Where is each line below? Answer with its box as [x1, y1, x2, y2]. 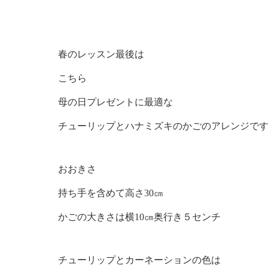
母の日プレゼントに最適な [58, 96, 173, 107]
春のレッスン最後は [58, 48, 144, 59]
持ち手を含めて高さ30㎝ [58, 187, 163, 198]
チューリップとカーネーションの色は [58, 254, 221, 265]
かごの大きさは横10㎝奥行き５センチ [58, 211, 221, 222]
